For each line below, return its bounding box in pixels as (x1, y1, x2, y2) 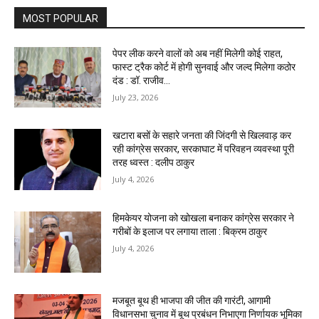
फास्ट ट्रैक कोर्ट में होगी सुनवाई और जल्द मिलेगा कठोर (113, 61, 296, 73)
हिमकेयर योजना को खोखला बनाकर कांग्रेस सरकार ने (113, 212, 295, 224)
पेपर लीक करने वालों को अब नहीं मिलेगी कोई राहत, (113, 47, 283, 59)
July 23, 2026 (113, 91, 159, 103)
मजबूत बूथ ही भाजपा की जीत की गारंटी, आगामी (113, 294, 271, 306)
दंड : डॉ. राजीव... (113, 74, 171, 86)
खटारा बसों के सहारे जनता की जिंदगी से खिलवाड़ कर (113, 130, 292, 142)
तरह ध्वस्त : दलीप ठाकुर (113, 157, 195, 169)
